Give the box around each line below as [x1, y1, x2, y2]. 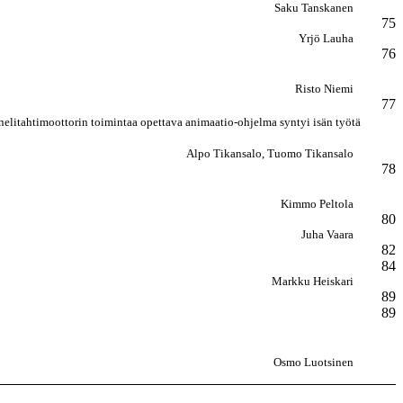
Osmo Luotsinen [273, 355, 354, 369]
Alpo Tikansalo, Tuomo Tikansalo [186, 147, 354, 160]
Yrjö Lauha [299, 31, 354, 45]
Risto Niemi [295, 82, 354, 95]
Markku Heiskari [272, 274, 354, 288]
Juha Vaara [301, 228, 354, 241]
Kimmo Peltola [281, 197, 354, 210]
